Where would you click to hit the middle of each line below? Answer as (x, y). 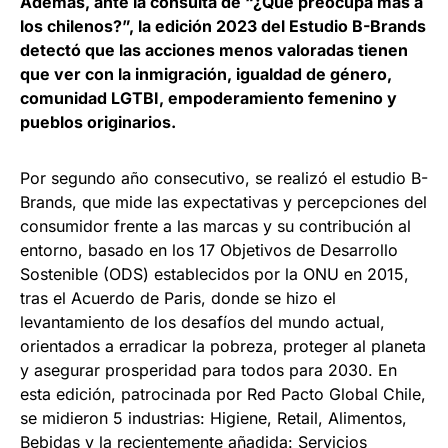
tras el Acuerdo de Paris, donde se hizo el (178, 298)
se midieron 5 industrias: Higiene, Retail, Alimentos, (213, 418)
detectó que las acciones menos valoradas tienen (214, 50)
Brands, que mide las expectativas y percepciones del (223, 202)
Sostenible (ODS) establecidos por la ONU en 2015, (214, 274)
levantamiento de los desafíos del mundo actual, (202, 322)
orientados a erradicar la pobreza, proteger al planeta (223, 346)
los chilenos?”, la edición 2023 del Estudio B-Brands (223, 26)
